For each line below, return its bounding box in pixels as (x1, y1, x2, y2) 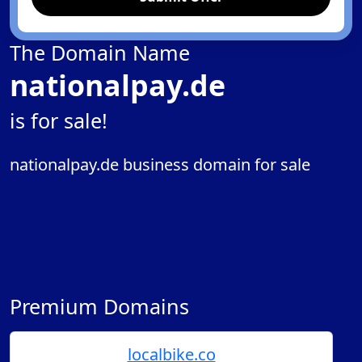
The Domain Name (10, 39, 190, 66)
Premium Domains (10, 293, 189, 320)
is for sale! (10, 107, 107, 134)
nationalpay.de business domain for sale (10, 154, 310, 175)
